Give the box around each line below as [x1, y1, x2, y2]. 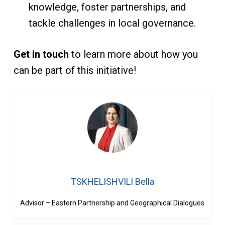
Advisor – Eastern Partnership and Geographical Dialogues [20, 199, 205, 207]
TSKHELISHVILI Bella [70, 176, 154, 187]
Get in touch [13, 48, 69, 60]
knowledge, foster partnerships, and [28, 1, 186, 13]
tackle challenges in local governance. [28, 17, 198, 29]
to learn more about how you [68, 48, 198, 60]
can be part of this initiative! [13, 64, 136, 76]
